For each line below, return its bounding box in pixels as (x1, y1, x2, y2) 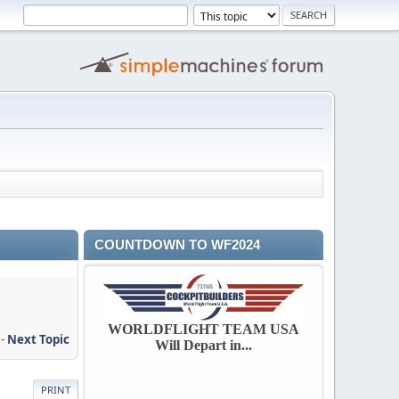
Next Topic (7, 330, 69, 347)
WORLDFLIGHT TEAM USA (108, 322, 299, 337)
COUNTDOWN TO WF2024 (94, 238, 260, 252)
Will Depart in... (155, 338, 252, 353)
